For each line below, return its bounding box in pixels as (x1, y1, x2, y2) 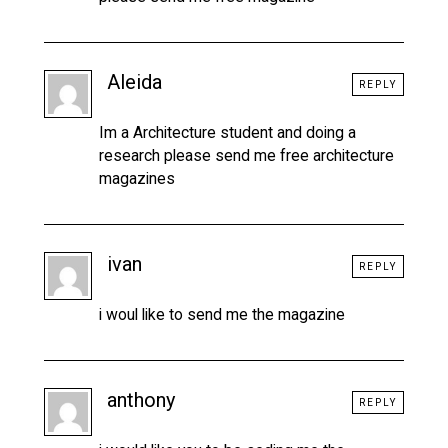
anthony (107, 387, 175, 412)
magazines (99, 168, 175, 188)
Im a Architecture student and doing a (99, 122, 356, 142)
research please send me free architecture (99, 145, 394, 165)
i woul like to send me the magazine (99, 304, 345, 324)
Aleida (107, 69, 162, 94)
